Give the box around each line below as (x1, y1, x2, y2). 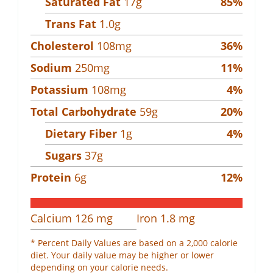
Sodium (30, 60, 72, 75)
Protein (30, 169, 71, 185)
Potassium (30, 82, 88, 97)
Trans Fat (45, 16, 96, 31)
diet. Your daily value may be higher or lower (30, 249, 214, 261)
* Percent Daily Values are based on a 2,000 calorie (30, 236, 238, 249)
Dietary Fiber (45, 126, 117, 141)
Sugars (45, 147, 82, 163)
